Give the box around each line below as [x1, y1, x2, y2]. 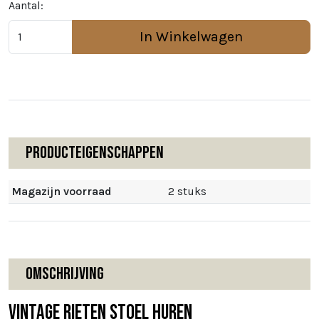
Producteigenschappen [26, 142, 164, 164]
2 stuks [168, 184, 206, 199]
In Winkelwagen [140, 28, 243, 46]
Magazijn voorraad [11, 184, 112, 199]
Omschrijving [26, 263, 104, 285]
